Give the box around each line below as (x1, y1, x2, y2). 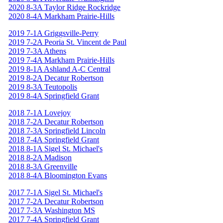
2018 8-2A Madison (8, 153, 72, 162)
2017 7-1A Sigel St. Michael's (8, 188, 103, 197)
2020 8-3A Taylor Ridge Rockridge (8, 2, 120, 11)
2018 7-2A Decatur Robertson (8, 117, 104, 126)
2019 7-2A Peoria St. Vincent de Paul (8, 37, 126, 46)
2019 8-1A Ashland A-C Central (8, 64, 111, 73)
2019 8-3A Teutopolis (8, 82, 77, 91)
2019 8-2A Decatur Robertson (8, 73, 104, 82)
